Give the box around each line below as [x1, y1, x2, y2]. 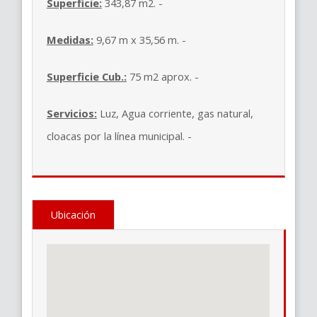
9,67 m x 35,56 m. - [93, 32, 186, 47]
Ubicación [50, 207, 96, 221]
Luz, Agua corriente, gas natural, [96, 105, 253, 120]
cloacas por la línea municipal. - [46, 128, 192, 143]
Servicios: [46, 105, 97, 120]
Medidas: [46, 32, 93, 47]
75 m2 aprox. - [126, 69, 202, 83]
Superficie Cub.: [46, 69, 127, 83]
